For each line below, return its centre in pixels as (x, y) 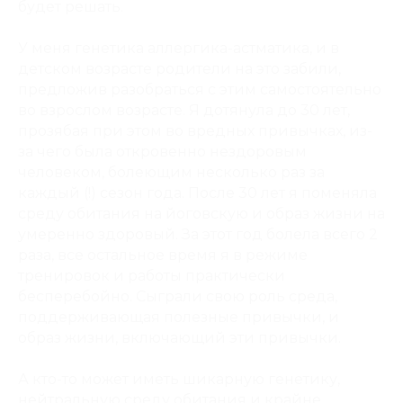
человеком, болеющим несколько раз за (171, 172)
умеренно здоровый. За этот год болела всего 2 (198, 234)
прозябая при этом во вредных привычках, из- (195, 131)
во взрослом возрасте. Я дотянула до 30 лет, (184, 110)
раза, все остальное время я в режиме (163, 255)
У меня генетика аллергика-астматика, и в (179, 48)
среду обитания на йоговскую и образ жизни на (201, 214)
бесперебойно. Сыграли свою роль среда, (178, 296)
